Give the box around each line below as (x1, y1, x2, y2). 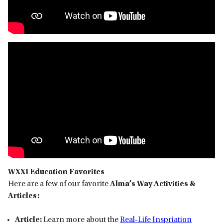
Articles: (8, 192, 41, 200)
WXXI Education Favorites (8, 168, 105, 176)
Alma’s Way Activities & (110, 180, 196, 188)
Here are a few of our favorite (8, 180, 110, 188)
